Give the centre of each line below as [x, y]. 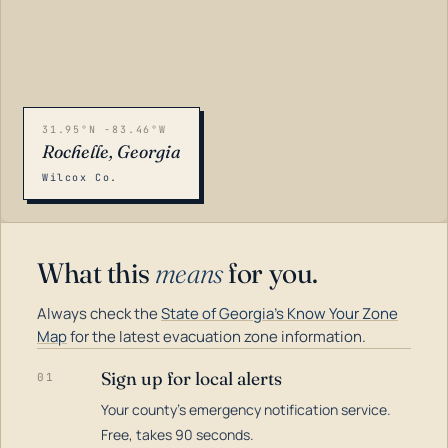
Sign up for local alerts [191, 378]
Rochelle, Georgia [111, 151]
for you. [270, 273]
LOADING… [60, 409]
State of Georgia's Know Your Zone [279, 313]
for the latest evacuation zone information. [216, 336]
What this [96, 273]
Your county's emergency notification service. [246, 409]
